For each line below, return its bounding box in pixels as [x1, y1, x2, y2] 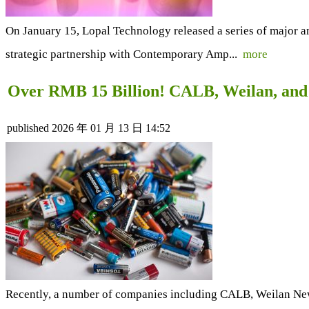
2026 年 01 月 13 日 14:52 [52, 121, 170, 134]
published [7, 121, 49, 134]
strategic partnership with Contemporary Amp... [6, 47, 243, 61]
